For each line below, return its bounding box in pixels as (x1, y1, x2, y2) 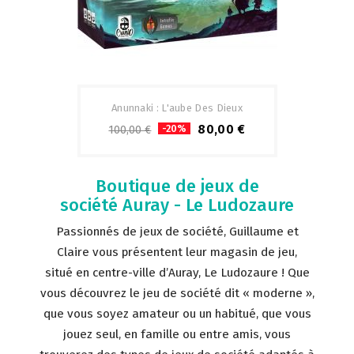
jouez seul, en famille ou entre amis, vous (63, 327, 291, 341)
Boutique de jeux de (95, 175, 259, 197)
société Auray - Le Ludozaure (60, 194, 294, 216)
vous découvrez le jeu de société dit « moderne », (40, 286, 314, 300)
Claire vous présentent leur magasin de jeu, (57, 245, 297, 259)
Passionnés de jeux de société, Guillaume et (55, 224, 299, 239)
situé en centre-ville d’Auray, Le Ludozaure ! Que (44, 265, 310, 280)
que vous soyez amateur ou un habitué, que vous (43, 307, 311, 321)
